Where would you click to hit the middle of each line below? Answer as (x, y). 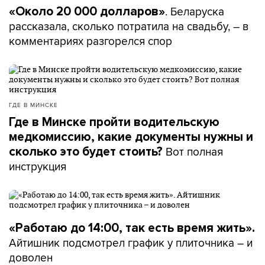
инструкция (38, 166)
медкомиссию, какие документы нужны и (131, 137)
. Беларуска (195, 11)
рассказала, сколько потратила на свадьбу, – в (129, 26)
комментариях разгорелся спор (91, 41)
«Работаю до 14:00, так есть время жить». (132, 228)
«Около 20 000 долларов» (87, 12)
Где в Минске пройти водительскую (114, 122)
